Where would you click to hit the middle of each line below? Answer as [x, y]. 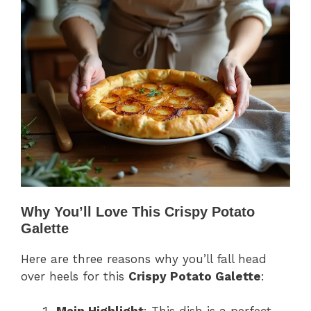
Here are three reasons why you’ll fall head [144, 259]
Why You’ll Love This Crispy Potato [138, 211]
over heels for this [75, 276]
